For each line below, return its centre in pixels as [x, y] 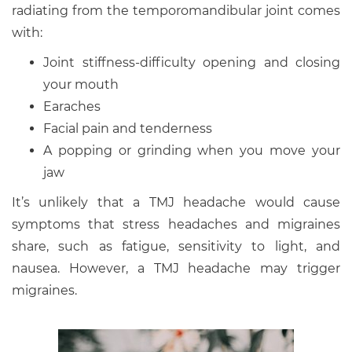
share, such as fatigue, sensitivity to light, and [176, 247]
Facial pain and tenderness [128, 129]
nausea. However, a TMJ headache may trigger [176, 269]
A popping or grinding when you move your [192, 151]
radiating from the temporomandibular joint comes [176, 11]
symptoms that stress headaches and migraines [176, 225]
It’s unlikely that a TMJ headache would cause [176, 203]
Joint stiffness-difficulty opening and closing [192, 63]
